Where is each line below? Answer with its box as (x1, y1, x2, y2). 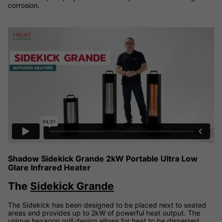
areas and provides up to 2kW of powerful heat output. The (8, 208, 200, 217)
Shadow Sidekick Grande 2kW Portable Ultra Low (8, 153, 198, 164)
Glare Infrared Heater (8, 162, 91, 172)
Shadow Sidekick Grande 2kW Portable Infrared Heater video (8, 27, 207, 36)
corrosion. (8, 1, 40, 10)
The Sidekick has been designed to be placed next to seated (8, 200, 206, 209)
